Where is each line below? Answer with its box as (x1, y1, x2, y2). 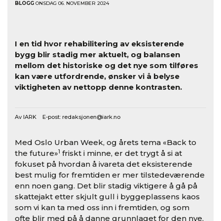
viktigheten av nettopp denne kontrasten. (15, 82, 182, 92)
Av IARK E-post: (15, 113, 62, 121)
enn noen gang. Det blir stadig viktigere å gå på (15, 181, 197, 191)
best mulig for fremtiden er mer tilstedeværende (15, 170, 205, 180)
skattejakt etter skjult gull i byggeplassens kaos (15, 192, 200, 202)
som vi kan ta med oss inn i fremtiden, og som (15, 203, 189, 213)
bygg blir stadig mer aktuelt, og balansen (15, 49, 180, 59)
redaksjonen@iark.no (62, 113, 120, 121)
